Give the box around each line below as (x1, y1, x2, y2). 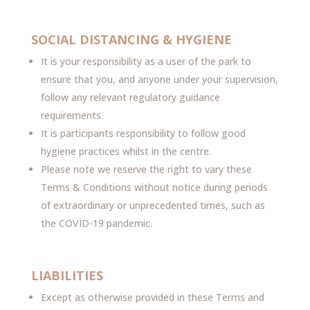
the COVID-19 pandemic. (40, 217, 152, 230)
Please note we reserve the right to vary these (40, 163, 252, 176)
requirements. (40, 109, 103, 122)
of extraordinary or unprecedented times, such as (40, 199, 265, 212)
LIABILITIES (30, 267, 103, 284)
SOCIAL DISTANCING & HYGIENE (30, 31, 232, 48)
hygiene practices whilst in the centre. (40, 145, 211, 158)
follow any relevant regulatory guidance (40, 91, 220, 104)
